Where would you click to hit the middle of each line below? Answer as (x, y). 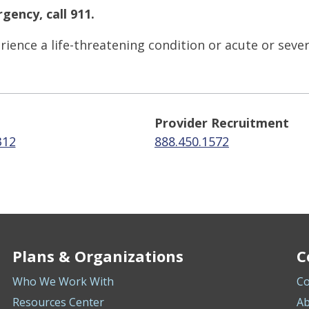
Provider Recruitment (222, 122)
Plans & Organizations (98, 256)
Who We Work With (63, 281)
